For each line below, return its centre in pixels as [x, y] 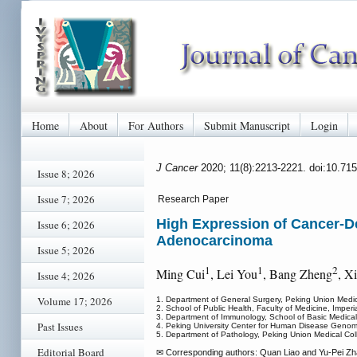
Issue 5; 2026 [66, 250]
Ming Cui [180, 274]
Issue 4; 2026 [66, 276]
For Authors [156, 125]
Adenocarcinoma [214, 241]
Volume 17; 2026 [75, 301]
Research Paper [193, 199]
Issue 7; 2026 [66, 199]
